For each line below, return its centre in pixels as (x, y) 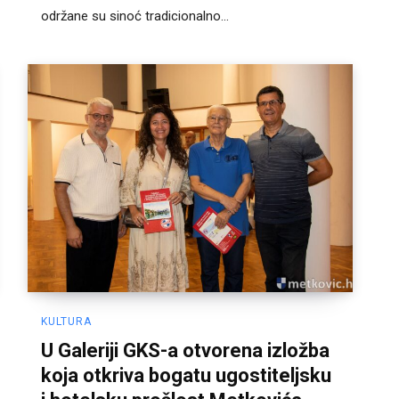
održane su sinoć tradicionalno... (135, 16)
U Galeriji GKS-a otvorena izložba (185, 350)
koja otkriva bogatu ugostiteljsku (186, 375)
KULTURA (66, 321)
